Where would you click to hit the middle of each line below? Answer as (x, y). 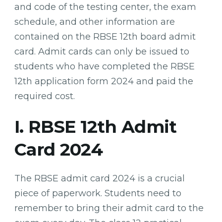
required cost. (46, 96)
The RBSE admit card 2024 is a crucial (100, 178)
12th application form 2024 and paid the (104, 81)
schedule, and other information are (95, 22)
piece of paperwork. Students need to (98, 193)
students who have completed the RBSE (105, 66)
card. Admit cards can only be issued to (102, 51)
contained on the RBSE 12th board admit (105, 36)
